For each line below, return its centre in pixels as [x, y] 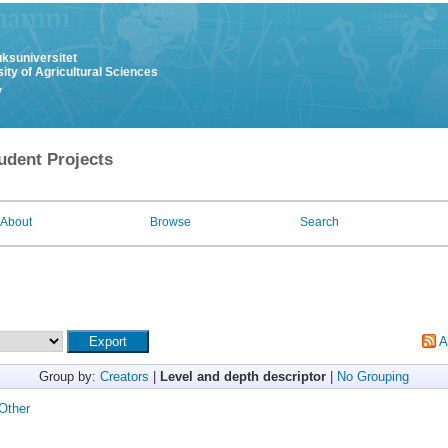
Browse [170, 222]
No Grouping [373, 376]
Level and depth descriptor [243, 376]
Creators [124, 376]
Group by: [69, 376]
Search [319, 222]
